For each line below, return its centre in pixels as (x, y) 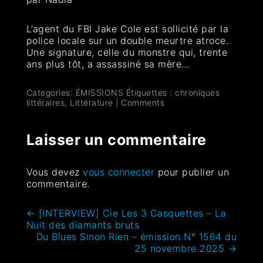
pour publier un (192, 172)
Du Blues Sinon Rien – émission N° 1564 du (136, 236)
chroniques (198, 92)
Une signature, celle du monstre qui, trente (127, 52)
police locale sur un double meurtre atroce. (127, 40)
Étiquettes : (151, 92)
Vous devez (55, 172)
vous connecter (119, 172)
